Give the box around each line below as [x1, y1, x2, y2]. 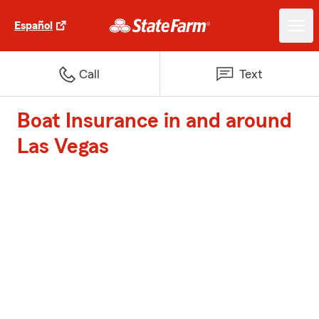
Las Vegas [17, 136, 109, 157]
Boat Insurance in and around [17, 110, 292, 132]
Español [14, 20, 53, 31]
